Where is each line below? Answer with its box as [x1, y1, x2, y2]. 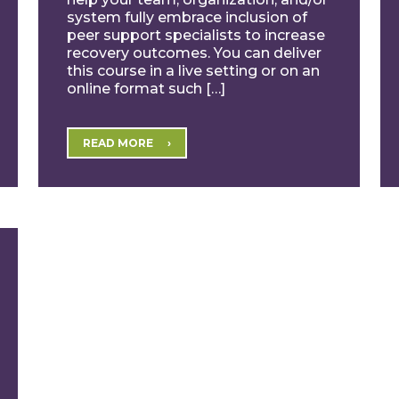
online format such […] [67, 79, 226, 97]
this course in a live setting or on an [67, 61, 321, 79]
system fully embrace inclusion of [67, 8, 308, 26]
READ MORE [83, 135, 154, 150]
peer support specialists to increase [67, 26, 326, 44]
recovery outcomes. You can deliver [67, 44, 322, 61]
